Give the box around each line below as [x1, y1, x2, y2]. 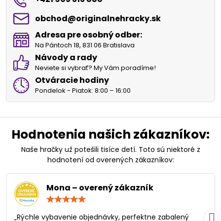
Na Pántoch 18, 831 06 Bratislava [35, 40, 135, 50]
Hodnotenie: [110, 193, 151, 204]
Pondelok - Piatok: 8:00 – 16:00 [35, 86, 131, 96]
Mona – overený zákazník [46, 182, 153, 194]
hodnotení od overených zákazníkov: [47, 155, 174, 165]
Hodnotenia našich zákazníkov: [11, 126, 210, 144]
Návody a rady [35, 52, 97, 64]
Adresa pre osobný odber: [35, 29, 142, 41]
